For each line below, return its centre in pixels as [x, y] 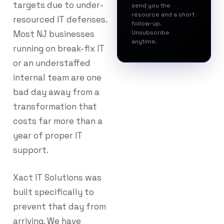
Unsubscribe [150, 33]
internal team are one [57, 78]
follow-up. [147, 24]
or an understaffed [52, 63]
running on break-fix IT [59, 49]
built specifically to [53, 192]
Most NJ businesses [54, 34]
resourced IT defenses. [60, 20]
